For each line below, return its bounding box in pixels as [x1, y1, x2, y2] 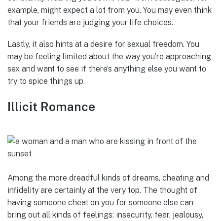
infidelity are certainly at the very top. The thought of [7, 185, 197, 195]
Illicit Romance [7, 99, 95, 114]
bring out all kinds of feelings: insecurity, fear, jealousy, [7, 210, 203, 220]
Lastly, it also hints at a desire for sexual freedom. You [7, 39, 199, 49]
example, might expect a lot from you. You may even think [7, 5, 212, 15]
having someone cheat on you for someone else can [7, 198, 193, 208]
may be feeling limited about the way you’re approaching [7, 52, 211, 62]
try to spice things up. [7, 76, 85, 86]
